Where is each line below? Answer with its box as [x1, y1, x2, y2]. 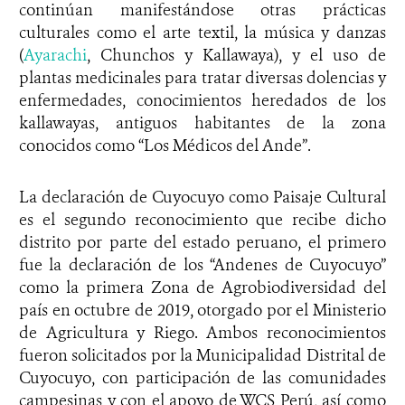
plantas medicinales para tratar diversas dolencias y [19, 66, 386, 89]
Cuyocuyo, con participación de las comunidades [19, 366, 386, 389]
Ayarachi [24, 43, 87, 66]
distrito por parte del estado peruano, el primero [19, 231, 386, 253]
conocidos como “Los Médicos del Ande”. [19, 134, 311, 156]
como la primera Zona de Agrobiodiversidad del [19, 276, 386, 298]
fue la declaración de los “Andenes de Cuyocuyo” [19, 253, 386, 276]
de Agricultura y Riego [19, 321, 194, 344]
